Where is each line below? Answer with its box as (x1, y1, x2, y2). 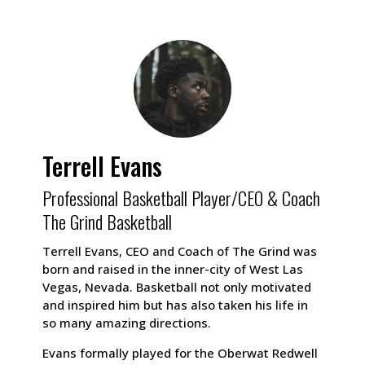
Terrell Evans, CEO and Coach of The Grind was (42, 242, 318, 259)
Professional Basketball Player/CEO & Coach (42, 183, 321, 212)
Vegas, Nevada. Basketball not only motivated (42, 278, 312, 295)
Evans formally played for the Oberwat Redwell (42, 344, 319, 361)
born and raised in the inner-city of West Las (42, 260, 304, 277)
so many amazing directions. (42, 314, 212, 331)
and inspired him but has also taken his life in (42, 296, 309, 313)
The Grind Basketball (42, 207, 173, 235)
